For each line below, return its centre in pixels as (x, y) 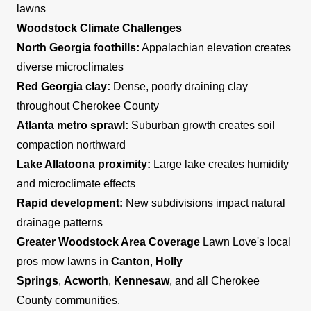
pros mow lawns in (64, 261)
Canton (131, 261)
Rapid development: (70, 203)
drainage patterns (60, 222)
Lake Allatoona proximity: (84, 164)
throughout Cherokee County (88, 106)
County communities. (68, 300)
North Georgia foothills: (78, 47)
